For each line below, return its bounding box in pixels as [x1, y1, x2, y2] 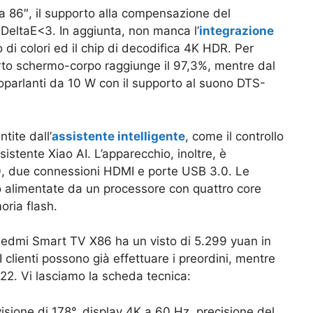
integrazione [199, 24, 274, 38]
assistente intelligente [52, 129, 185, 143]
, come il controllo [185, 129, 284, 143]
